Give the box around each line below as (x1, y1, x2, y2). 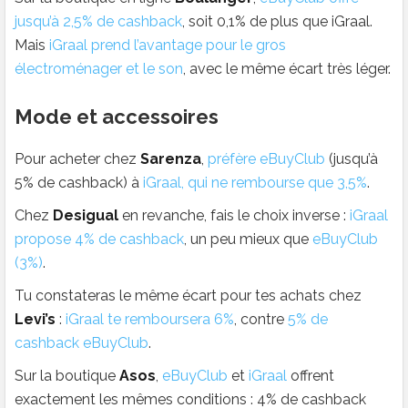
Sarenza (140, 150, 201, 168)
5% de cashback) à (15, 174, 143, 192)
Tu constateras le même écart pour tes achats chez (15, 287, 362, 305)
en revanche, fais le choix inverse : (118, 207, 350, 225)
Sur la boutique (15, 367, 119, 385)
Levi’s (15, 311, 56, 329)
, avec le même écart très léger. (183, 60, 391, 78)
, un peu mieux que (184, 230, 312, 249)
